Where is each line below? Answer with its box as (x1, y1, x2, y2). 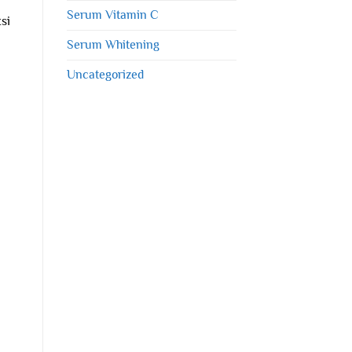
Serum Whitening (66, 37, 159, 52)
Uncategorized (66, 67, 144, 82)
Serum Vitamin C (66, 7, 159, 22)
